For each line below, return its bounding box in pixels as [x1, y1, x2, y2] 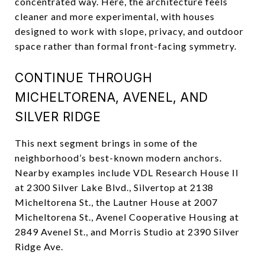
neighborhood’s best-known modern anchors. [15, 151, 222, 163]
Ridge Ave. [15, 240, 63, 252]
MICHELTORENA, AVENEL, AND [15, 89, 208, 105]
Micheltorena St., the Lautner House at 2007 [15, 196, 218, 208]
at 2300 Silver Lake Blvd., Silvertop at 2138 [15, 181, 214, 193]
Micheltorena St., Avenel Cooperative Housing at [15, 211, 239, 222]
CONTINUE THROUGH [15, 70, 152, 85]
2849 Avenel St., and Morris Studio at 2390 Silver [15, 225, 240, 237]
